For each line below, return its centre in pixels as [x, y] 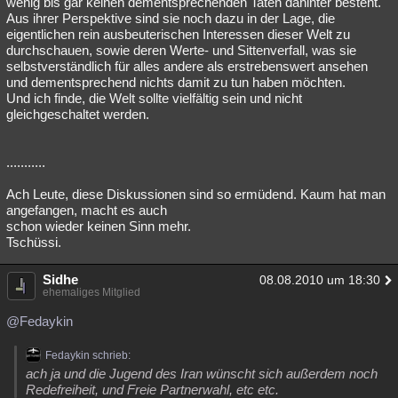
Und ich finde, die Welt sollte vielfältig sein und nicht [154, 98]
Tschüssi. [34, 242]
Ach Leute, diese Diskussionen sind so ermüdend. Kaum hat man [196, 194]
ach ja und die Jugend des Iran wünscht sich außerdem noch [202, 374]
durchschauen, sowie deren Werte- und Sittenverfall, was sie [181, 50]
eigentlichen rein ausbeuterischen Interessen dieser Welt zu [178, 34]
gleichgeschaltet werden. [78, 114]
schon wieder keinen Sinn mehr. [99, 226]
